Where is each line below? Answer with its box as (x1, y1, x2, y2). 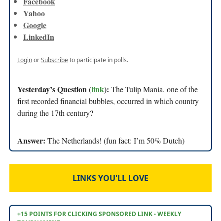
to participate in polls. (68, 55, 128, 64)
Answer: (17, 134, 47, 146)
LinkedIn (23, 31, 54, 42)
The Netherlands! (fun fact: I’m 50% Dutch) (47, 135, 184, 146)
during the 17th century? (17, 107, 93, 118)
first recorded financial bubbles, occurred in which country (17, 95, 199, 106)
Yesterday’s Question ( (17, 83, 91, 95)
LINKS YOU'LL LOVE (73, 172, 148, 184)
